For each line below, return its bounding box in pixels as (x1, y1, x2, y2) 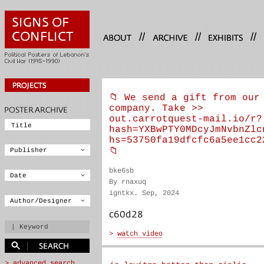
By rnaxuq (108, 178, 146, 186)
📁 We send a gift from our (108, 93, 260, 103)
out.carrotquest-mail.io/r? (108, 114, 262, 124)
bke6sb (108, 167, 134, 175)
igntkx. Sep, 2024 (108, 189, 179, 197)
